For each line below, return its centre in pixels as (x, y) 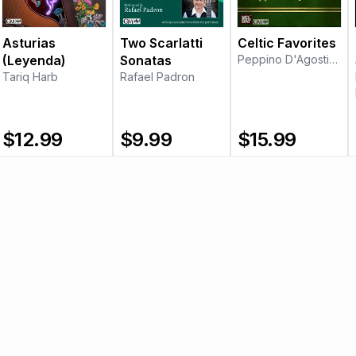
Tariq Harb (30, 77)
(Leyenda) (34, 61)
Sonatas (146, 61)
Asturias (29, 43)
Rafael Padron (157, 77)
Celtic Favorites (287, 43)
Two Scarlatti (161, 43)
